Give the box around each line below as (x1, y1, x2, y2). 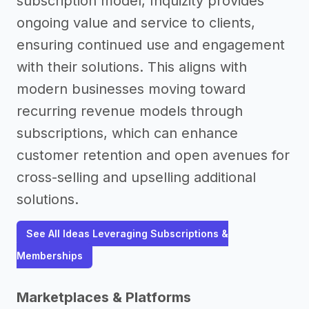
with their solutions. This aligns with (17, 59, 247, 75)
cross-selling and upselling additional (17, 169, 256, 186)
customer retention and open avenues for (17, 147, 290, 163)
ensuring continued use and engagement (17, 37, 285, 53)
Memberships (17, 250, 83, 261)
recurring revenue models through (17, 103, 243, 119)
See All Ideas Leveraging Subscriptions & (26, 228, 228, 239)
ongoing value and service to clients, (17, 14, 255, 31)
